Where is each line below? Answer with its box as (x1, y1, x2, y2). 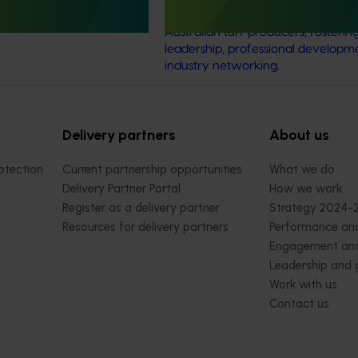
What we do (269, 162, 335, 177)
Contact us (269, 296, 329, 312)
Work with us (269, 277, 337, 292)
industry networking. (165, 60, 280, 73)
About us (269, 126, 329, 145)
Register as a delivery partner (62, 201, 220, 216)
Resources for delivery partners (62, 220, 229, 235)
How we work (269, 181, 342, 197)
